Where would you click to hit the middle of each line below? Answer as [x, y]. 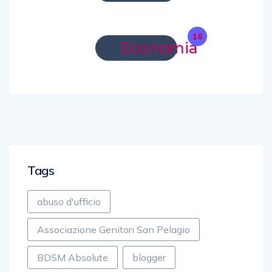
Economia [159, 48]
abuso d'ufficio [69, 202]
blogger [149, 257]
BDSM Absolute [73, 257]
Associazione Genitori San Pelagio [114, 229]
